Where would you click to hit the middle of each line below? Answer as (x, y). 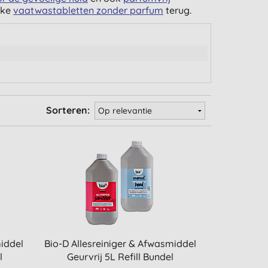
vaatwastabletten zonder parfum (88, 10)
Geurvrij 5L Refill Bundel (121, 257)
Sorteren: (71, 110)
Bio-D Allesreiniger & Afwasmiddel (121, 243)
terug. (177, 10)
